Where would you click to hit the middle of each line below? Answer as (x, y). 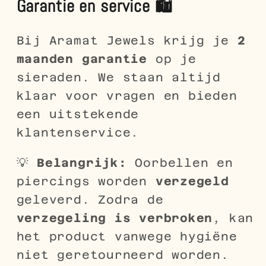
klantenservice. (78, 133)
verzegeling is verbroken (115, 218)
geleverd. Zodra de (90, 199)
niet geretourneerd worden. (123, 254)
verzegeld (192, 181)
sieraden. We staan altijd (118, 77)
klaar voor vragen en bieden (127, 96)
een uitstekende (78, 114)
